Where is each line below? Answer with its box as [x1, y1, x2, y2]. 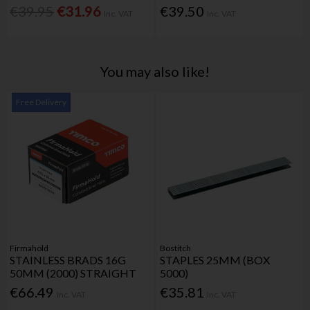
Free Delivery [16, 97, 67, 108]
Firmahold [10, 242, 49, 253]
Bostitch [160, 242, 192, 253]
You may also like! [100, 62, 210, 80]
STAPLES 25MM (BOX [160, 253, 271, 266]
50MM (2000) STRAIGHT [10, 266, 137, 280]
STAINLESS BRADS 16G [10, 253, 127, 266]
